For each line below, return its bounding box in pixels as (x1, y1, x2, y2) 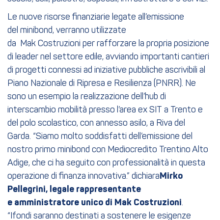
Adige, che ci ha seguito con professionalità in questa (7, 158, 205, 168)
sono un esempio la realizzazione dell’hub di (7, 92, 166, 102)
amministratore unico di (14, 198, 112, 207)
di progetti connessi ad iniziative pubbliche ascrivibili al (7, 65, 205, 75)
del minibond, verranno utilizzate (7, 26, 126, 35)
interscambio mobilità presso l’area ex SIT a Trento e (7, 105, 203, 115)
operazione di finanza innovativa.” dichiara (7, 171, 160, 181)
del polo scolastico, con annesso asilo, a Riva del (7, 118, 185, 128)
